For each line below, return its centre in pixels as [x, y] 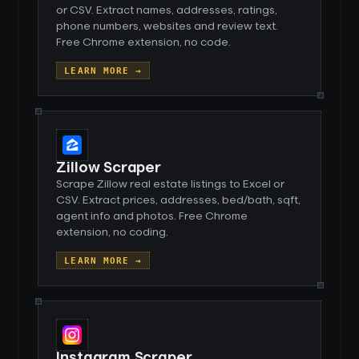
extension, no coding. [113, 232]
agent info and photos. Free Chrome [152, 216]
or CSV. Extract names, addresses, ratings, [167, 10]
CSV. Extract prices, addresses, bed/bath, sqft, [179, 200]
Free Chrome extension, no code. [144, 42]
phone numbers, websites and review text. [167, 26]
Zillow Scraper [109, 168]
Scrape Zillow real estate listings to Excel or [171, 184]
